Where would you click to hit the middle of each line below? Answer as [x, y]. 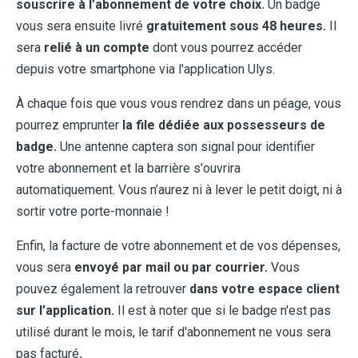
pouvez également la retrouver [101, 289]
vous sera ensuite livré [81, 26]
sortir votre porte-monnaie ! [93, 212]
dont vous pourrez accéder [226, 48]
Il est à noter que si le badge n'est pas [224, 311]
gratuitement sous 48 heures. [238, 26]
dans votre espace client [263, 289]
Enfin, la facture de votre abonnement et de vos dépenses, [178, 246]
